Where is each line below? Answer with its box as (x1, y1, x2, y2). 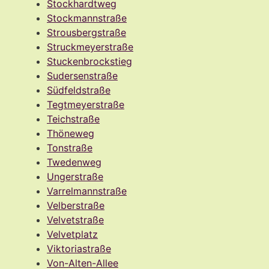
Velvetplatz (47, 228, 98, 240)
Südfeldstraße (47, 83, 110, 96)
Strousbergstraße (47, 26, 126, 38)
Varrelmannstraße (47, 184, 127, 197)
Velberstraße (47, 199, 104, 211)
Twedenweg (47, 156, 101, 168)
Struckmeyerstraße (47, 40, 133, 53)
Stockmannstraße (47, 11, 127, 24)
